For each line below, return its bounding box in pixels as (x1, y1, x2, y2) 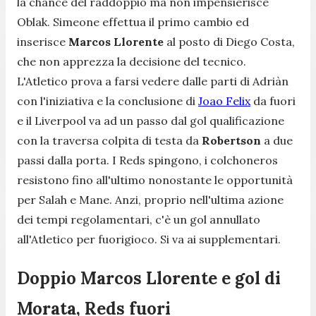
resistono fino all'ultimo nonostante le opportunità (17, 172, 293, 187)
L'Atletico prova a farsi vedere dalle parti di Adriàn (17, 73, 288, 88)
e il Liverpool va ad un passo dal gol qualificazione (17, 113, 284, 128)
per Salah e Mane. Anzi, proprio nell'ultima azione (17, 192, 284, 207)
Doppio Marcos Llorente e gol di (17, 267, 281, 289)
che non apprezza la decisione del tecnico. (17, 54, 246, 68)
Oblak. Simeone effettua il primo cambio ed (17, 14, 249, 29)
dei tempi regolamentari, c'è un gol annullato (17, 212, 260, 226)
